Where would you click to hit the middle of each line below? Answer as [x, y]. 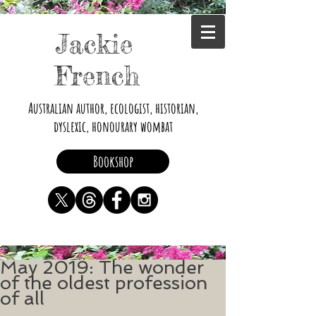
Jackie [94, 44]
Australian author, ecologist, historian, [113, 108]
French [97, 76]
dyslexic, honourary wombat [113, 126]
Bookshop [113, 161]
